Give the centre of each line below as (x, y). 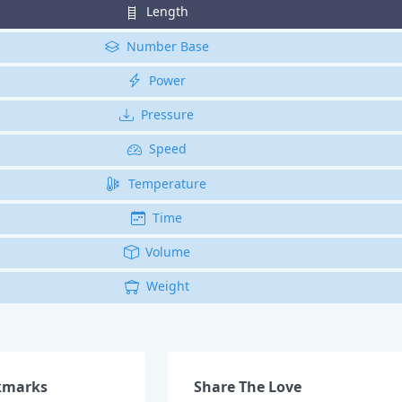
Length (168, 12)
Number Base (167, 46)
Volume (167, 252)
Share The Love (248, 386)
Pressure (168, 114)
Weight (167, 286)
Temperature (168, 183)
